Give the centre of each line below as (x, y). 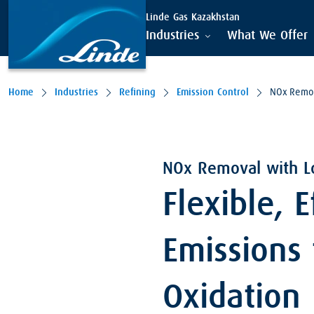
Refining (137, 93)
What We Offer (267, 36)
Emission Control (213, 93)
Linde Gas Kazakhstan (193, 18)
